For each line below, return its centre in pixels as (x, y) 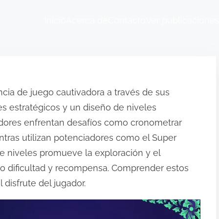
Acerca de (87, 20)
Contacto (127, 20)
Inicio (55, 20)
